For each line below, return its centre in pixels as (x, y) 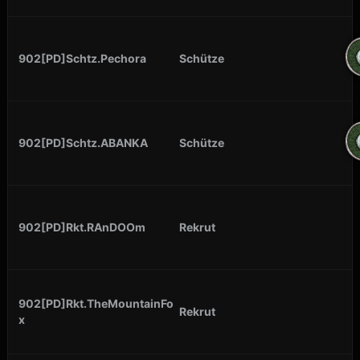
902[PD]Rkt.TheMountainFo (96, 303)
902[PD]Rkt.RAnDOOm (82, 227)
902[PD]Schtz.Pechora (82, 58)
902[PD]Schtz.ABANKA (83, 142)
